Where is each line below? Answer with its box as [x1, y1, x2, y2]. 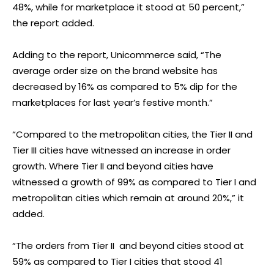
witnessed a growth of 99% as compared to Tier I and [12, 175, 256, 188]
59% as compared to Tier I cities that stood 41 [12, 254, 223, 268]
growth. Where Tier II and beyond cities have [12, 159, 213, 172]
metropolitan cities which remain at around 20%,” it [12, 191, 244, 204]
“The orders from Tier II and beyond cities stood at [12, 239, 244, 252]
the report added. [12, 16, 94, 29]
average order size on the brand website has [12, 64, 218, 77]
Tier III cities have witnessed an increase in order [12, 143, 231, 157]
